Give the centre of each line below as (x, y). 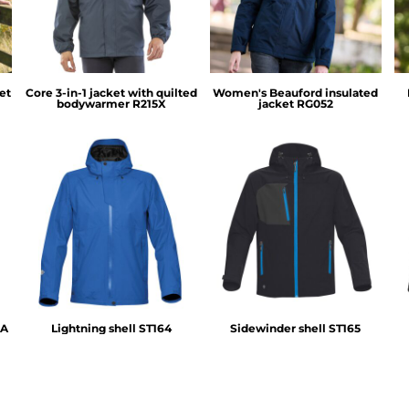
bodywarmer (93, 104)
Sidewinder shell (278, 328)
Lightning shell (93, 328)
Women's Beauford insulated (296, 93)
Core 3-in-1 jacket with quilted (111, 93)
